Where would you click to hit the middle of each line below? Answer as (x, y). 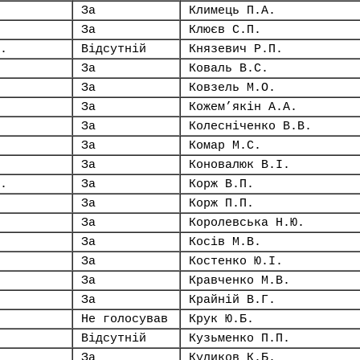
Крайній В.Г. (232, 300)
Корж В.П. (221, 184)
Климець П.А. (232, 10)
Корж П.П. (221, 203)
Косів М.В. (225, 242)
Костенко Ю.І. (236, 261)
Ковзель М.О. (232, 88)
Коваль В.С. (229, 68)
